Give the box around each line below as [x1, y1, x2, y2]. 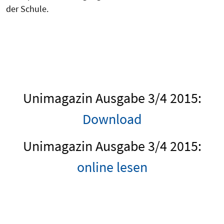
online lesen [76, 158, 147, 176]
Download [82, 110, 142, 128]
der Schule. [6, 3, 48, 14]
